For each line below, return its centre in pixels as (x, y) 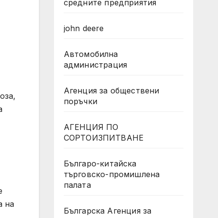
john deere (84, 28)
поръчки (80, 101)
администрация (95, 65)
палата (77, 185)
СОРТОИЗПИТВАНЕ (104, 138)
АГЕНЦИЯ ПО (91, 127)
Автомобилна (91, 54)
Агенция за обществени (111, 91)
